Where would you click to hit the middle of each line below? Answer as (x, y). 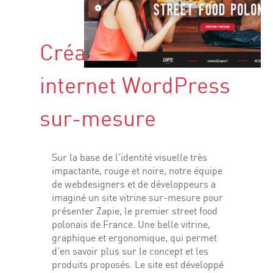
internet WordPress (135, 87)
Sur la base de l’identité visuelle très (129, 158)
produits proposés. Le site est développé (138, 265)
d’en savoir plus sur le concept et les (130, 252)
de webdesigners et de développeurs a (134, 185)
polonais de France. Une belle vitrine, (131, 225)
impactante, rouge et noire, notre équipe (137, 172)
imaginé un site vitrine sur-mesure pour (137, 198)
